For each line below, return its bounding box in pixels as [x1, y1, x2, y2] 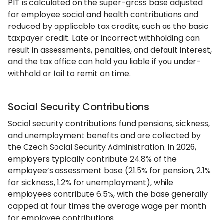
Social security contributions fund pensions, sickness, [8, 118, 210, 129]
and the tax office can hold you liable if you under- [8, 56, 201, 67]
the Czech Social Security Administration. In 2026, [8, 141, 196, 153]
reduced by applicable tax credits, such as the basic [8, 21, 209, 32]
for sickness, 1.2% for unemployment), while [8, 177, 173, 188]
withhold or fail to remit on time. [8, 68, 131, 79]
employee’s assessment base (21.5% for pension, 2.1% [8, 165, 211, 176]
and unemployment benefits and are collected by [8, 130, 201, 141]
